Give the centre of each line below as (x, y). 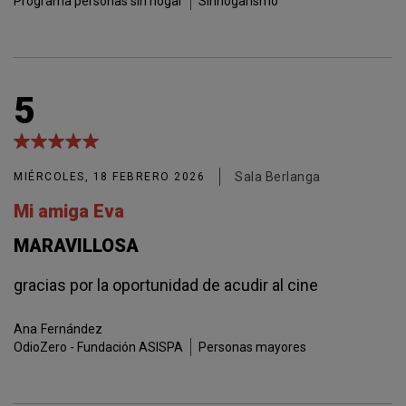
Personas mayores (252, 347)
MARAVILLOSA (76, 246)
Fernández (72, 329)
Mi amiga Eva (69, 211)
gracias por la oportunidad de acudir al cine (166, 285)
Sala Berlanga (278, 177)
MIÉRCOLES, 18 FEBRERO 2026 (109, 177)
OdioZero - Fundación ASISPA (98, 347)
